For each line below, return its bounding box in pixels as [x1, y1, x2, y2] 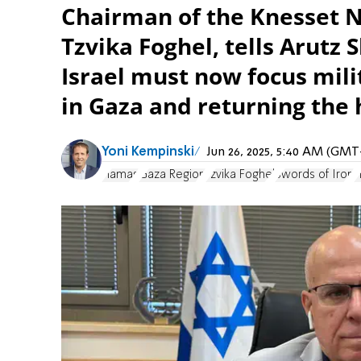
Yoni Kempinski [102, 145, 194, 159]
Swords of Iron [275, 169, 354, 181]
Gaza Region [139, 169, 205, 181]
